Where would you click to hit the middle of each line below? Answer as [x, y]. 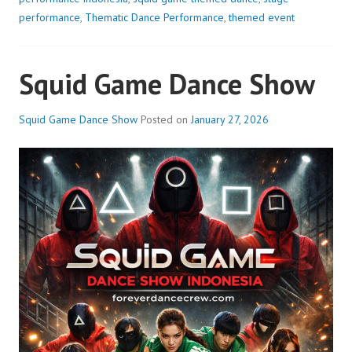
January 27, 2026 [230, 119]
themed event [262, 17]
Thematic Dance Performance [154, 17]
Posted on [166, 119]
